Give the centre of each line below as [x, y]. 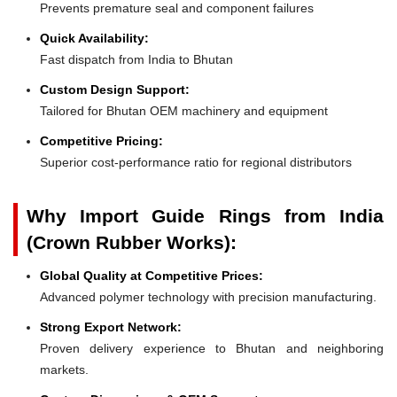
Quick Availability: [94, 38]
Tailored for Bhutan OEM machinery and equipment [184, 110]
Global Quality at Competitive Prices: [152, 275]
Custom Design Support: [115, 89]
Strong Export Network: [111, 327]
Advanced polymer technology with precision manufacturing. [208, 296]
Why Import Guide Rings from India [205, 215]
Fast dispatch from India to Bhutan [136, 59]
